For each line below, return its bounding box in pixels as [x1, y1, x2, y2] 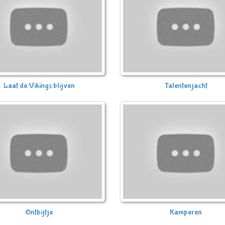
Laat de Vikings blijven [3, 81, 75, 91]
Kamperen [170, 207, 202, 217]
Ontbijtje [25, 207, 53, 217]
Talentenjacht [164, 81, 207, 91]
